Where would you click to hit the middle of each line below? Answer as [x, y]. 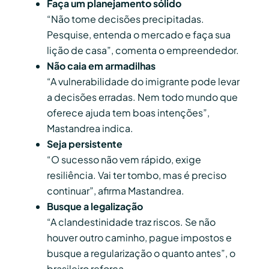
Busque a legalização [95, 207]
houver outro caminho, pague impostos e [139, 238]
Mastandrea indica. [90, 128]
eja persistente [88, 144]
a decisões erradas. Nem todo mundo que [142, 97]
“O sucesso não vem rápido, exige [124, 160]
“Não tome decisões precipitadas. [125, 19]
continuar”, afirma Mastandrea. [116, 191]
